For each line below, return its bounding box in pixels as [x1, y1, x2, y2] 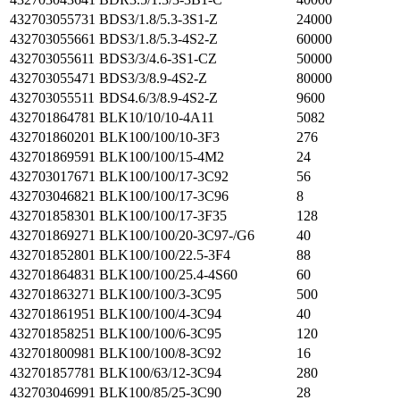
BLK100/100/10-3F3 [99, 129, 220, 145]
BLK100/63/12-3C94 [99, 365, 221, 380]
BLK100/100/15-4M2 [99, 149, 224, 164]
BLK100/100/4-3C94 [99, 306, 221, 321]
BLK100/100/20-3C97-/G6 [99, 228, 254, 243]
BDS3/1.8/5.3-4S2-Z [99, 31, 218, 46]
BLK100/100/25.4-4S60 [99, 267, 237, 282]
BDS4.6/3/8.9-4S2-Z [99, 90, 218, 105]
